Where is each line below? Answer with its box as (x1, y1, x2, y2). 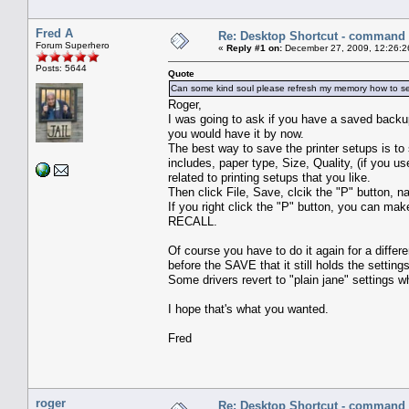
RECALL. (168, 214, 217, 228)
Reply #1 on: (226, 42, 282, 53)
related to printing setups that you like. (168, 170, 371, 184)
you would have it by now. (168, 126, 304, 141)
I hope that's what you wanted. (168, 301, 329, 316)
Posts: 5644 (36, 62, 87, 73)
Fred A (36, 26, 73, 40)
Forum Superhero (36, 39, 110, 50)
